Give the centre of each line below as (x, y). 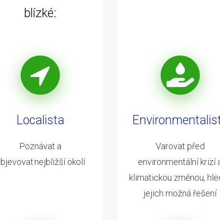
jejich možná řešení (180, 193)
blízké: (40, 13)
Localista (40, 120)
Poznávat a (40, 146)
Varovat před (180, 146)
